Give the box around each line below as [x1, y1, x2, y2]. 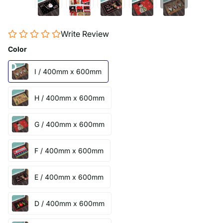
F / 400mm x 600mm [34, 146, 104, 155]
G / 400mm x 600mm [34, 119, 105, 128]
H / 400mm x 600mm [34, 93, 105, 102]
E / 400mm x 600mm [34, 172, 104, 181]
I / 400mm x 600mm [34, 67, 102, 76]
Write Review [61, 28, 109, 39]
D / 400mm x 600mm [34, 199, 105, 208]
